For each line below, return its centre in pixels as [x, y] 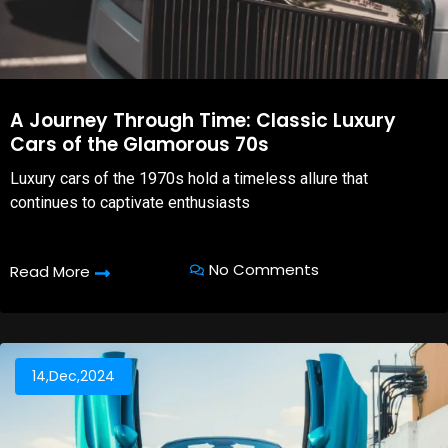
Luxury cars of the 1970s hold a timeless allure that [189, 178]
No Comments [263, 270]
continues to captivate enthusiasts [130, 202]
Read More [50, 272]
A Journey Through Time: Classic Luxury [203, 120]
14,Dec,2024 [73, 376]
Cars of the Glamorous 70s [139, 144]
